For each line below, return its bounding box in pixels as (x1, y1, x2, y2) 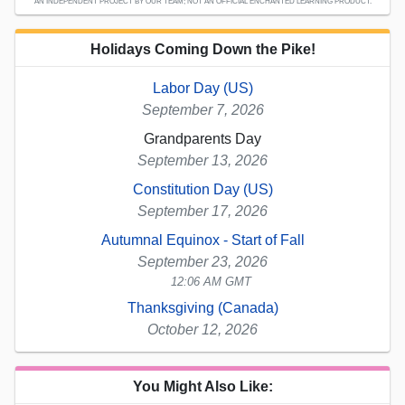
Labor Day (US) (152, 80, 253, 96)
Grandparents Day (144, 130, 261, 146)
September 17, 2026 (137, 202, 268, 219)
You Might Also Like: (132, 378, 273, 394)
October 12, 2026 (147, 321, 258, 337)
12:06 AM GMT (171, 274, 252, 288)
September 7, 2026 (141, 101, 264, 118)
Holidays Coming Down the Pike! (89, 41, 316, 57)
